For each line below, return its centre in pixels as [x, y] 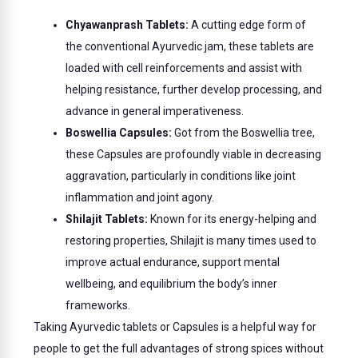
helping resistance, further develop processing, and [194, 90]
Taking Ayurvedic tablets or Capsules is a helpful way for [175, 327]
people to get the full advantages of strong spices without [179, 349]
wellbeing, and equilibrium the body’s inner [172, 284]
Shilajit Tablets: [107, 219]
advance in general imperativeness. [155, 111]
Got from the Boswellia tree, [244, 133]
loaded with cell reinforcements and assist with [184, 68]
